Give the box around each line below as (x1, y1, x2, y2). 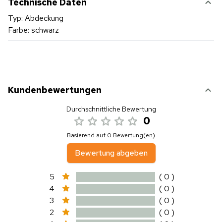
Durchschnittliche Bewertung (66, 105, 156, 113)
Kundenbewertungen (8, 84, 102, 96)
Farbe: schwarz (8, 25, 59, 35)
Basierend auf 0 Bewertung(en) (67, 131, 155, 139)
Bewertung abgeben (74, 148, 148, 158)
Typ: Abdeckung (8, 13, 63, 23)
